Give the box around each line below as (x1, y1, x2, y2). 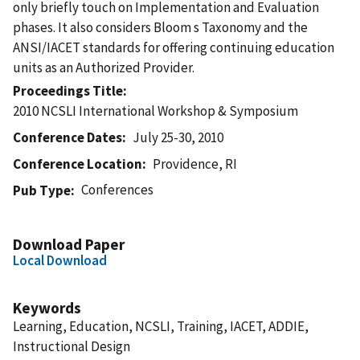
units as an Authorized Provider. (13, 58, 194, 76)
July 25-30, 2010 (133, 128, 224, 146)
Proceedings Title (13, 81, 123, 100)
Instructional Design (13, 337, 130, 355)
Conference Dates (13, 128, 122, 146)
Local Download (13, 251, 107, 269)
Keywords (13, 297, 81, 317)
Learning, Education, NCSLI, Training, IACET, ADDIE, (13, 317, 309, 335)
